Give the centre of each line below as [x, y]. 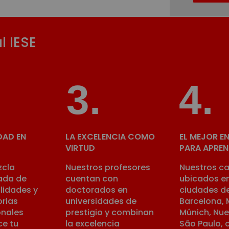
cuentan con [92, 179]
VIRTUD [80, 148]
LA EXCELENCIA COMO [110, 137]
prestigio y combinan [110, 212]
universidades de [101, 201]
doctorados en [97, 190]
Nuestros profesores [108, 167]
